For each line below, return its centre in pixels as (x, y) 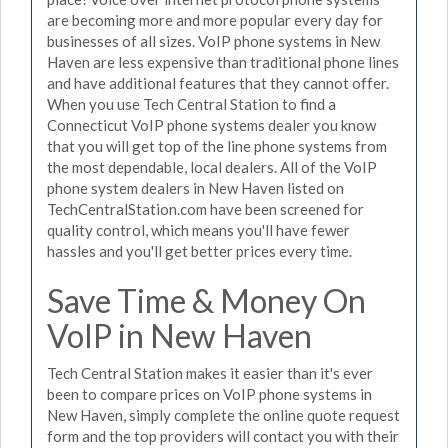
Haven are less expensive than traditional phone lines (223, 61)
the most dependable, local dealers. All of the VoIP (212, 166)
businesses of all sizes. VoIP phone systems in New (213, 40)
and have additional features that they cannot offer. (218, 82)
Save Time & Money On (206, 300)
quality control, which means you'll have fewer (198, 229)
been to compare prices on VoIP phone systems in (209, 394)
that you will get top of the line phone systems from (217, 145)
